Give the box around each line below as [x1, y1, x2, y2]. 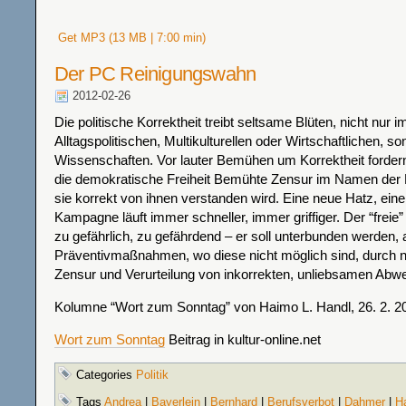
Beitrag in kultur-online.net [165, 332, 321, 347]
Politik [136, 368, 169, 382]
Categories [72, 368, 136, 382]
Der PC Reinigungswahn [54, 63, 256, 85]
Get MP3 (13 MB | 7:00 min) [54, 31, 206, 44]
